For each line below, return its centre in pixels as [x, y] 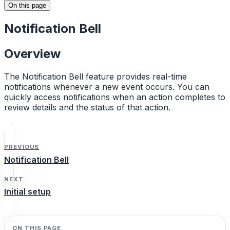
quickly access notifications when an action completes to [115, 97]
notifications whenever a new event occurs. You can [107, 87]
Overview [32, 53]
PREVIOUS [22, 147]
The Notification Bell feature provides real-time [95, 76]
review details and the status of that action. [87, 107]
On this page [27, 5]
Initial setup [27, 192]
